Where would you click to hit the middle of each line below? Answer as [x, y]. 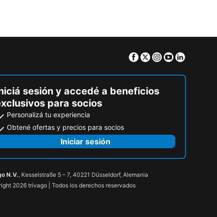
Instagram [180, 56]
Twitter [163, 56]
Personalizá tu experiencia [48, 114]
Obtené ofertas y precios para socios [65, 127]
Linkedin [201, 56]
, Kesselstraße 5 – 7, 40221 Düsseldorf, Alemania [83, 174]
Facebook [157, 56]
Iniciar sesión [85, 141]
